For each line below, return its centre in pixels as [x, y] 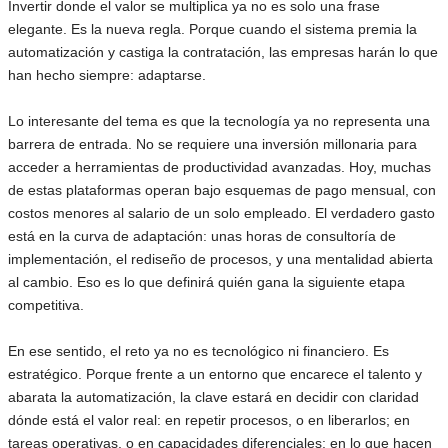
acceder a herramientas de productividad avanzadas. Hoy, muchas [219, 167]
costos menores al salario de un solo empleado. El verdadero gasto [221, 213]
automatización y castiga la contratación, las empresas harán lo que [223, 52]
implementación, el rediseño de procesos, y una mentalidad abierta [220, 259]
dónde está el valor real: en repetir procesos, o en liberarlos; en [209, 420]
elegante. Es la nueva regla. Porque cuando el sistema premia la [212, 29]
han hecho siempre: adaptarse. [107, 75]
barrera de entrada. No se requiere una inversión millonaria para [212, 144]
